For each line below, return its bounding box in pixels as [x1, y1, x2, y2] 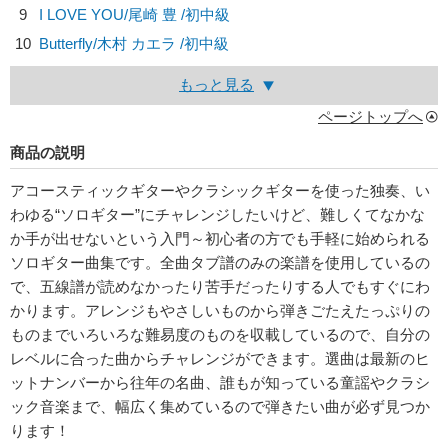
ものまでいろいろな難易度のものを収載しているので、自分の [10, 326, 430, 343]
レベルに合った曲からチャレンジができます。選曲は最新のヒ [10, 350, 430, 367]
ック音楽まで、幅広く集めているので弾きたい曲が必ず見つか [10, 398, 430, 415]
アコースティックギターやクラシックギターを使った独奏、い [10, 182, 430, 199]
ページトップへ [318, 108, 423, 125]
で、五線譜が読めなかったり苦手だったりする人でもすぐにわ [10, 278, 430, 295]
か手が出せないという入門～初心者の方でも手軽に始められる [10, 230, 430, 247]
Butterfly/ [39, 35, 97, 52]
